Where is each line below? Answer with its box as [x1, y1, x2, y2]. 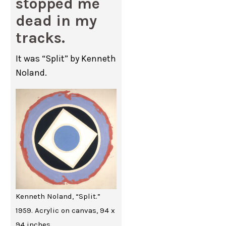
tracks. [16, 29, 66, 47]
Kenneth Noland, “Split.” [16, 192, 101, 201]
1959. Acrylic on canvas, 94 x [16, 206, 116, 215]
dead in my [16, 12, 97, 30]
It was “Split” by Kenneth [16, 53, 117, 64]
